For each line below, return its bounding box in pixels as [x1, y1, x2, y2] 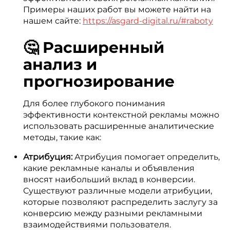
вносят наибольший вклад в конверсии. [23, 175, 195, 184]
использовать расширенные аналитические [23, 121, 214, 131]
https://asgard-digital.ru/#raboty [83, 16, 213, 26]
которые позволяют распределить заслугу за [23, 197, 218, 207]
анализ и [23, 55, 97, 74]
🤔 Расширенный [23, 38, 164, 57]
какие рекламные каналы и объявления [23, 163, 195, 173]
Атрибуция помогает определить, [72, 152, 220, 162]
